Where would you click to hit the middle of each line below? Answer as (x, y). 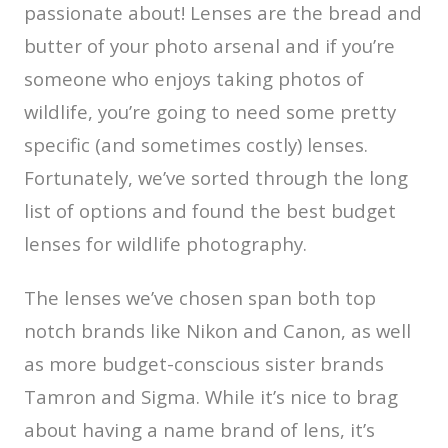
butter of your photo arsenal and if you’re (209, 45)
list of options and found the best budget (210, 210)
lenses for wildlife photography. (165, 243)
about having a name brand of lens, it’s (199, 429)
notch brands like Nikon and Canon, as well (217, 330)
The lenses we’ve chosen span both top (200, 297)
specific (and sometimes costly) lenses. (196, 144)
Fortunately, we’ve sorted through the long (216, 177)
